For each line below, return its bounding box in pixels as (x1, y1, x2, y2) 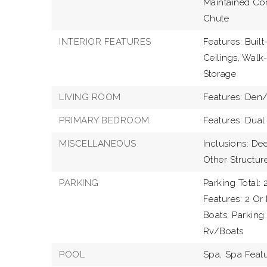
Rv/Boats (203, 226, 244, 237)
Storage (203, 69, 237, 79)
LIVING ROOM (59, 92, 121, 103)
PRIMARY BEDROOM (59, 115, 150, 126)
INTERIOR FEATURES (59, 36, 151, 47)
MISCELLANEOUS (59, 138, 136, 149)
